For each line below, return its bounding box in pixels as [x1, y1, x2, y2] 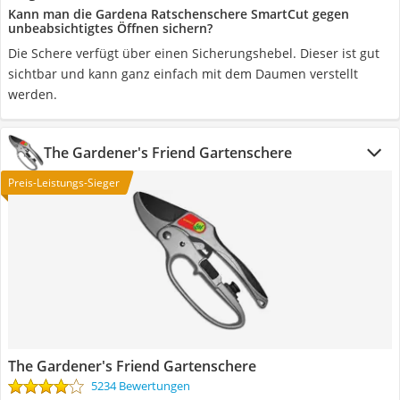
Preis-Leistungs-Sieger [8, 175, 120, 190]
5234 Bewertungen [91, 378, 190, 394]
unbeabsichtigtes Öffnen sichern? [8, 20, 212, 37]
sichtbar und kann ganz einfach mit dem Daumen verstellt [8, 65, 358, 82]
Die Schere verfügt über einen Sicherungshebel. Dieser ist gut [8, 45, 379, 62]
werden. [8, 86, 57, 103]
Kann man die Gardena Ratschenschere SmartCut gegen [8, 5, 349, 22]
